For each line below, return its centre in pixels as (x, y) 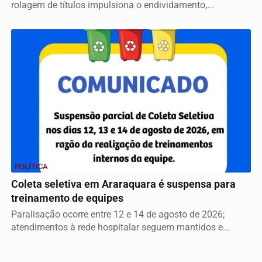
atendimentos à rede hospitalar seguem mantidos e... (120, 227)
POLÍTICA (31, 166)
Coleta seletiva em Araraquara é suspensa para (123, 184)
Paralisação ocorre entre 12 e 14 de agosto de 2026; (118, 214)
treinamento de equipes (67, 198)
